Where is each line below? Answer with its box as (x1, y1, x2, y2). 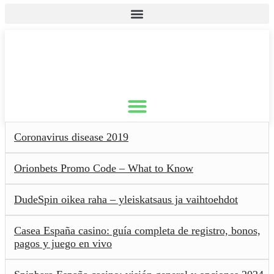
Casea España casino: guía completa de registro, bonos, (14, 224, 261, 237)
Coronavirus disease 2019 (14, 130, 128, 143)
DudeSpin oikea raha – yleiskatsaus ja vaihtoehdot (14, 193, 238, 206)
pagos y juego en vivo (14, 237, 112, 250)
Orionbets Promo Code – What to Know (14, 161, 193, 174)
